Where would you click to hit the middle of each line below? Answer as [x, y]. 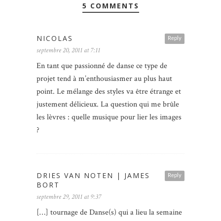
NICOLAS [55, 38]
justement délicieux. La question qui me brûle [108, 105]
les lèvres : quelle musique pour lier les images [109, 117]
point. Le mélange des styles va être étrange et [109, 92]
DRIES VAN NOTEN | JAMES [93, 176]
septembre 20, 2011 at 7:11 [68, 51]
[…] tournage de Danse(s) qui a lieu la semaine [109, 213]
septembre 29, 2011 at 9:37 [69, 197]
